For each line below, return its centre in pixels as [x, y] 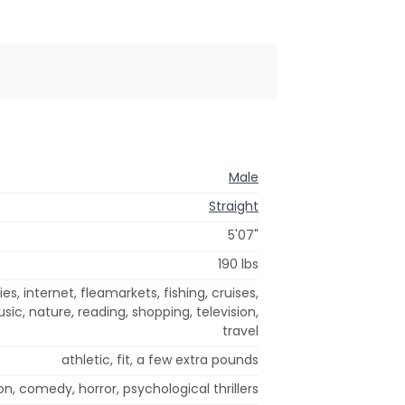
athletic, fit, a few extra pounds [160, 359]
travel [240, 330]
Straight [234, 206]
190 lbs [238, 264]
